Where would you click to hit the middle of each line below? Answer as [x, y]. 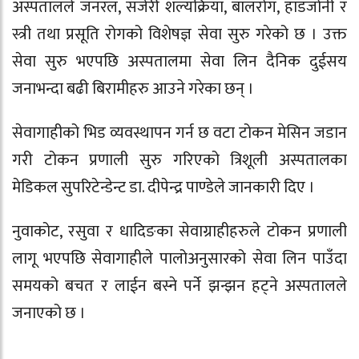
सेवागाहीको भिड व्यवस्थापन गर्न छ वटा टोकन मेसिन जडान [179, 133]
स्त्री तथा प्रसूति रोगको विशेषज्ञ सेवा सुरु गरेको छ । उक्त [179, 35]
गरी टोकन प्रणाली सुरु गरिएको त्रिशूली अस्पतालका [179, 161]
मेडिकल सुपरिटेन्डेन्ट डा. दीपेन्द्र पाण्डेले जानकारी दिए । [163, 188]
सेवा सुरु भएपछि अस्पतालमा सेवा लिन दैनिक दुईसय [179, 62]
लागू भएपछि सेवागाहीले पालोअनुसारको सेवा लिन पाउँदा [179, 258]
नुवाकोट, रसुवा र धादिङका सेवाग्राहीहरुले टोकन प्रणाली [179, 231]
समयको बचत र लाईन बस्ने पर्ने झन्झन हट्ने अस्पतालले [179, 286]
